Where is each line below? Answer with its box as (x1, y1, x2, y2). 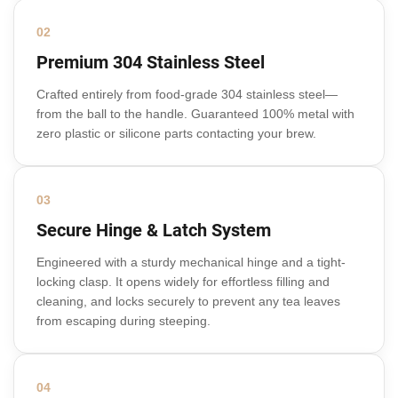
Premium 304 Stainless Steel (36, 52, 269, 74)
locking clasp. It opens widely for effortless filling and (36, 275, 330, 290)
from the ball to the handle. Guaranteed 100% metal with (36, 107, 354, 122)
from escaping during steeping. (36, 314, 211, 329)
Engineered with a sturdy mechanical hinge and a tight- (36, 255, 346, 270)
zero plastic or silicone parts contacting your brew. (36, 126, 316, 141)
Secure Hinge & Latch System (36, 219, 271, 242)
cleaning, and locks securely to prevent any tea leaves (36, 294, 340, 309)
